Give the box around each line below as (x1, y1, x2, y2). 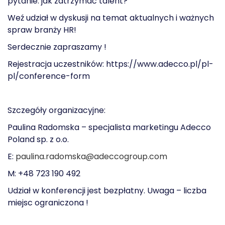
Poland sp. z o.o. (8, 134, 69, 145)
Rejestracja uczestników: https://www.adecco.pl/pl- (8, 58, 213, 70)
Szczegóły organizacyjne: (8, 104, 105, 116)
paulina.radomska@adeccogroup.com (16, 151, 167, 162)
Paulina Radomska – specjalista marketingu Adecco (8, 122, 211, 133)
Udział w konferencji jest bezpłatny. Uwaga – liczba (8, 185, 206, 196)
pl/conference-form (8, 70, 90, 82)
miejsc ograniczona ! (8, 197, 88, 208)
